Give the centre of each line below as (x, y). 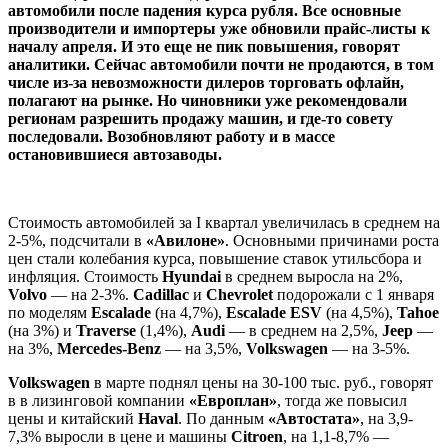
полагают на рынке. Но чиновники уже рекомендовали (207, 100)
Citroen (257, 436)
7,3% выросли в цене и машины (119, 436)
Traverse (108, 330)
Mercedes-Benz (111, 348)
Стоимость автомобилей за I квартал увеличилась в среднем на (224, 222)
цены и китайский (73, 418)
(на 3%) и (42, 330)
